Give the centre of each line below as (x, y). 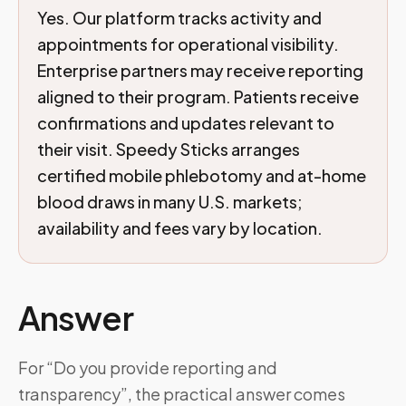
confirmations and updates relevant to (186, 123)
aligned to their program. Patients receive (198, 97)
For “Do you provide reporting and (148, 367)
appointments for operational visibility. (188, 44)
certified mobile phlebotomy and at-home (202, 175)
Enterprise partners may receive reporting (200, 70)
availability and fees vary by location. (180, 228)
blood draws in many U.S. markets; (170, 202)
